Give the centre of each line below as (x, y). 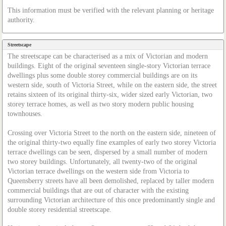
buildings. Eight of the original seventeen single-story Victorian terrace (109, 66)
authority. (21, 20)
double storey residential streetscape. (60, 209)
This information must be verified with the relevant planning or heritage (111, 10)
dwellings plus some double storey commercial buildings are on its (103, 76)
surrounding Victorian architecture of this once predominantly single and (111, 200)
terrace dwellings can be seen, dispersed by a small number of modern (108, 152)
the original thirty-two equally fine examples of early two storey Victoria (112, 142)
